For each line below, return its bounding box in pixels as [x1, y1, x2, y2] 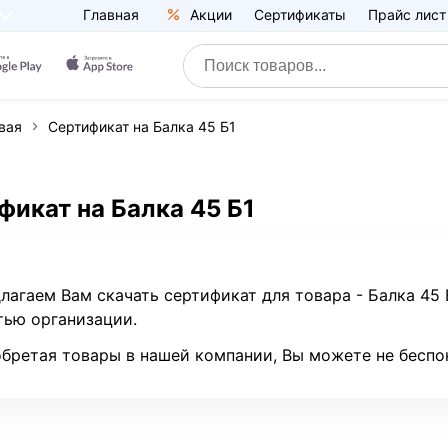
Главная [82, 6, 139, 23]
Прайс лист [367, 6, 446, 23]
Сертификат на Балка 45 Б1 [48, 118, 237, 135]
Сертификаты [253, 6, 346, 23]
